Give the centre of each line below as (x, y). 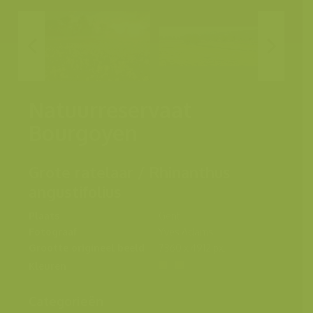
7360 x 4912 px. (192, 247)
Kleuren (47, 265)
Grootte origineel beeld (86, 247)
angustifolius (75, 191)
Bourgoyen (83, 132)
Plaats (44, 215)
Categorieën (66, 301)
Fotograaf (52, 231)
